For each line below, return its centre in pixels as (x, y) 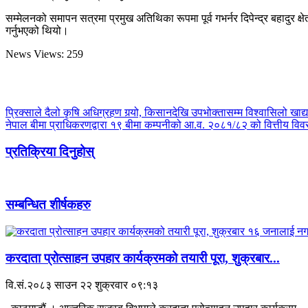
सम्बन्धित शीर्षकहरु (48, 205)
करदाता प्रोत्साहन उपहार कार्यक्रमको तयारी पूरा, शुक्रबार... (143, 258)
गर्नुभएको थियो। (37, 31)
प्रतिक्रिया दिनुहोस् (50, 151)
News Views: (36, 54)
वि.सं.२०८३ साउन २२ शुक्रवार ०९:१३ (82, 285)
